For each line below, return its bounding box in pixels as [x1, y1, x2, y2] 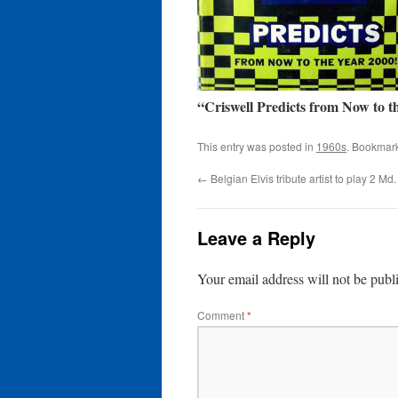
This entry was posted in [197, 139, 316, 154]
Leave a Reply [197, 225, 315, 251]
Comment [197, 307, 247, 322]
